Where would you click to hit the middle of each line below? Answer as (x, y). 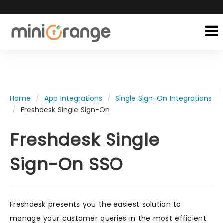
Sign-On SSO (66, 164)
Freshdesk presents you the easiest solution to (96, 204)
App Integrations (73, 98)
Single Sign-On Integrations (164, 98)
